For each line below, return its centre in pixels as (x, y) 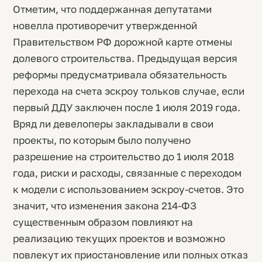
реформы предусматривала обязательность (120, 75)
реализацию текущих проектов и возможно (119, 238)
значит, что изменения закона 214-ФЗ (105, 206)
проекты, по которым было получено (102, 140)
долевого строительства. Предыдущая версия (125, 58)
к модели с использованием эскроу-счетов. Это (128, 189)
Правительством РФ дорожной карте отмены (123, 42)
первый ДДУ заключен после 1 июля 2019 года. (127, 107)
